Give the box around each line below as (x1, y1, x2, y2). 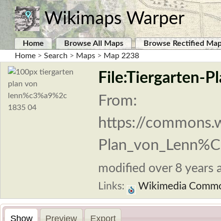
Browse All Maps (64, 39, 123, 47)
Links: (98, 181, 127, 191)
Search (44, 52, 68, 60)
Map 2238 (104, 52, 139, 60)
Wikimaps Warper (44, 10, 184, 28)
